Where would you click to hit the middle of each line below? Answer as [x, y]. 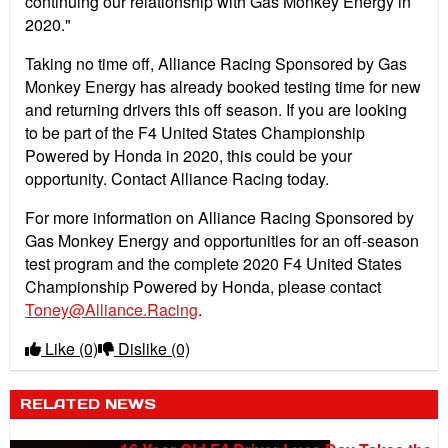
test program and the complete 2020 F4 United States [213, 264]
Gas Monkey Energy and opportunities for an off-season [222, 241]
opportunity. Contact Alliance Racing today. [177, 179]
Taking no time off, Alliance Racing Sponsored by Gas [216, 64]
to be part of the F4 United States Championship [195, 133]
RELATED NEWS [88, 404]
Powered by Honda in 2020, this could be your [188, 156]
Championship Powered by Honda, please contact [203, 287]
